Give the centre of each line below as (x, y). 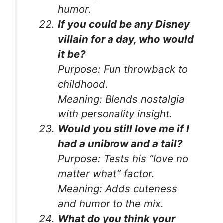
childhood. (83, 84)
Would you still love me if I (124, 128)
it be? (72, 54)
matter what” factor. (107, 173)
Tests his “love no (145, 158)
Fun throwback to (144, 69)
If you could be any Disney (124, 24)
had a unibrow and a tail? (120, 143)
